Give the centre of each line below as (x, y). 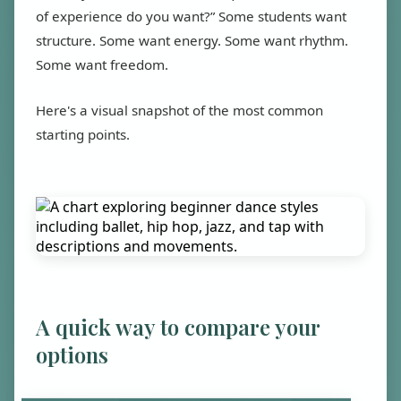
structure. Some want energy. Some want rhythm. (192, 40)
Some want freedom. (102, 64)
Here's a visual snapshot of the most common (179, 110)
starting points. (83, 134)
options (72, 354)
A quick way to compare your (178, 327)
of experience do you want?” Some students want (191, 16)
